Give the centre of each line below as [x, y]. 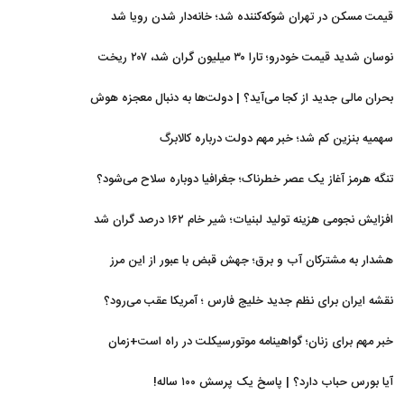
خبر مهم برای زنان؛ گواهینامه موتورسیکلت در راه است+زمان [251, 342]
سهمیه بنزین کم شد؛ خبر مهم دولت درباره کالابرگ [276, 139]
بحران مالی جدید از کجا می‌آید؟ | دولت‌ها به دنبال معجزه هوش [242, 98]
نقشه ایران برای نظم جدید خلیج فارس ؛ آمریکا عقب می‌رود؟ [248, 301]
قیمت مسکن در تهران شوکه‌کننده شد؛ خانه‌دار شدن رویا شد [252, 17]
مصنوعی [374, 126]
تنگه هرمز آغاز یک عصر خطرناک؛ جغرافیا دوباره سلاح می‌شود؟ [245, 179]
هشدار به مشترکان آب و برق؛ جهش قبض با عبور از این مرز [252, 261]
